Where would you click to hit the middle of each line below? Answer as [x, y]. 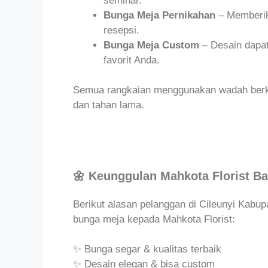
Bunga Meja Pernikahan [159, 15]
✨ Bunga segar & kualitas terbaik [147, 249]
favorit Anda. [132, 60]
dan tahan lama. [109, 105]
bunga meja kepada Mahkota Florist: [154, 219]
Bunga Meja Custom [151, 45]
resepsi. [121, 30]
